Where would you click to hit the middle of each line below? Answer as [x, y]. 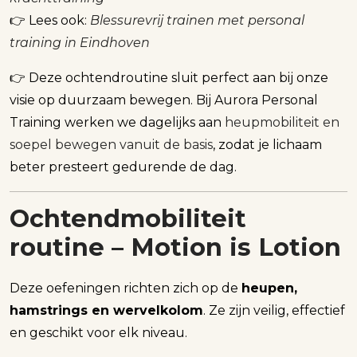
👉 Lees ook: [50, 20]
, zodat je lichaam [267, 144]
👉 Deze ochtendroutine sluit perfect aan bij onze [169, 77]
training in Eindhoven [80, 42]
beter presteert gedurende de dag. [123, 167]
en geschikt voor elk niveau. [98, 333]
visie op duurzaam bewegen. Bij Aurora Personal [164, 100]
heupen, [269, 288]
